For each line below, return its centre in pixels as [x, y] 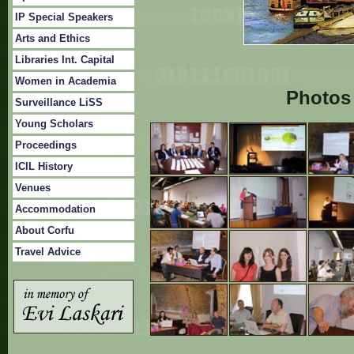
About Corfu [45, 230]
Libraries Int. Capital [65, 60]
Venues [33, 188]
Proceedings [46, 145]
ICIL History [44, 166]
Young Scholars [54, 124]
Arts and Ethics [53, 38]
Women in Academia [66, 81]
